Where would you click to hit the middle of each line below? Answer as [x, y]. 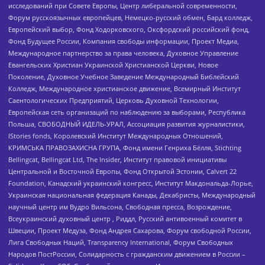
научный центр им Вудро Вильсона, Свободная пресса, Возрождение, [120, 206]
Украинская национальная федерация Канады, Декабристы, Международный [132, 195]
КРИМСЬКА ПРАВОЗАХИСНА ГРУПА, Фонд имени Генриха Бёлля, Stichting [125, 147]
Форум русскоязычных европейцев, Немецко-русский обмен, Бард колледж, [130, 17]
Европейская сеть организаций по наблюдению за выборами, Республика [127, 112]
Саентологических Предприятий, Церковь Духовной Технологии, [114, 100]
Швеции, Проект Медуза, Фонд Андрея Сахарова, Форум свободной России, [130, 230]
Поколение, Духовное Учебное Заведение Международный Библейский [124, 76]
